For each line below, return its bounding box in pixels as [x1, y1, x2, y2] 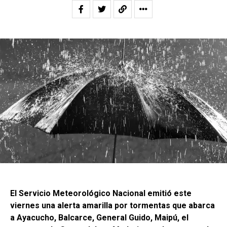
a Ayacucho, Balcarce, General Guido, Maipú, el [10, 212, 188, 222]
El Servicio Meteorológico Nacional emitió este [10, 188, 192, 198]
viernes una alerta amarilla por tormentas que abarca [10, 200, 215, 210]
